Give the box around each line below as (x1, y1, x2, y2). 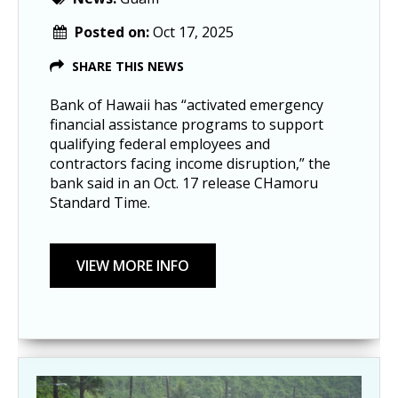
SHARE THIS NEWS (72, 57, 184, 75)
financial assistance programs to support (50, 114, 323, 134)
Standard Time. (50, 192, 150, 212)
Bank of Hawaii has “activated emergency (50, 94, 323, 115)
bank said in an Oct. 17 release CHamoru (50, 172, 318, 193)
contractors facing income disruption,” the (50, 153, 330, 173)
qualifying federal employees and (50, 133, 270, 154)
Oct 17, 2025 (153, 21, 234, 42)
